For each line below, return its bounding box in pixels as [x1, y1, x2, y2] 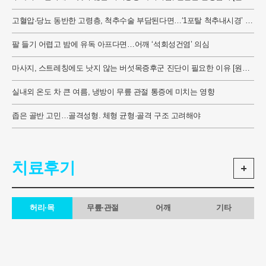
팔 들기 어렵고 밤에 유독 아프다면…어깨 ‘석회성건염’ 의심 [12, 40, 210, 49]
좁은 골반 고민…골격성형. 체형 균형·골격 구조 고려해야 [12, 112, 201, 120]
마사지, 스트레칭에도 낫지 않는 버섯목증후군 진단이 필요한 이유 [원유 [12, 64, 250, 72]
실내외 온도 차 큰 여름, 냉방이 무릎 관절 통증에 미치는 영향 [12, 88, 215, 96]
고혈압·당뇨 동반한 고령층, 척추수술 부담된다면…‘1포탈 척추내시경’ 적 [12, 17, 253, 25]
